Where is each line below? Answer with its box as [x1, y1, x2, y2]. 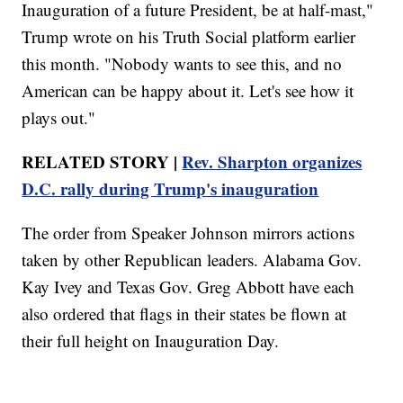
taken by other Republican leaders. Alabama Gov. [22, 247, 363, 271]
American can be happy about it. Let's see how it [22, 78, 354, 102]
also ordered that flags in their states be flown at [22, 301, 347, 325]
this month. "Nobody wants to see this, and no [22, 51, 343, 75]
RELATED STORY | [22, 148, 183, 174]
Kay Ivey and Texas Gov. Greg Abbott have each [22, 274, 355, 298]
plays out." [22, 105, 96, 129]
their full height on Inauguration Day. [22, 328, 280, 352]
